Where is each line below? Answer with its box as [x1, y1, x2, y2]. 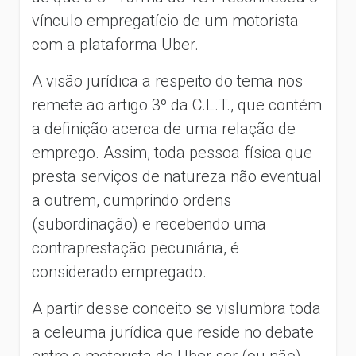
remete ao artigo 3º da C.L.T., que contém [32, 95, 322, 114]
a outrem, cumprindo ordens [32, 190, 231, 210]
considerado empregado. [32, 261, 207, 281]
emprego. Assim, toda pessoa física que [32, 142, 312, 162]
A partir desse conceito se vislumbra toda [32, 298, 321, 318]
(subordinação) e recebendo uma [32, 214, 266, 234]
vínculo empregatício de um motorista [32, 10, 299, 30]
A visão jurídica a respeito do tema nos [32, 71, 303, 91]
